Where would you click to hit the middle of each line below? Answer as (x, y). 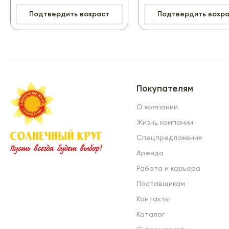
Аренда (150, 154)
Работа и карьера (169, 169)
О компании (157, 108)
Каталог (151, 215)
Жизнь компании (165, 123)
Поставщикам (161, 184)
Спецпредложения (169, 138)
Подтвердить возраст (69, 15)
